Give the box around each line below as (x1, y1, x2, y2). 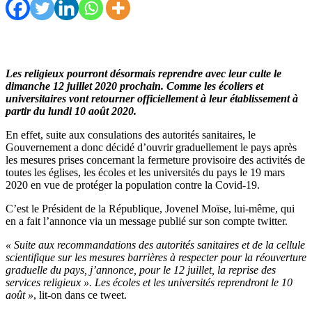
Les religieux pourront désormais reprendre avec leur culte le (6, 67, 281, 79)
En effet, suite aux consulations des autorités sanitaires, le (6, 128, 256, 141)
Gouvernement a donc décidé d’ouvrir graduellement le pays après (6, 141, 299, 153)
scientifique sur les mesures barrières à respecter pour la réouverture (6, 251, 306, 263)
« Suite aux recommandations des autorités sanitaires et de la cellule (6, 238, 305, 251)
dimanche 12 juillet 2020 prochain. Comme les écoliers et (6, 79, 263, 92)
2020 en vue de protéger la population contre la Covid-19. (6, 178, 260, 191)
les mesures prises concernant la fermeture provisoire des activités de (6, 153, 305, 166)
